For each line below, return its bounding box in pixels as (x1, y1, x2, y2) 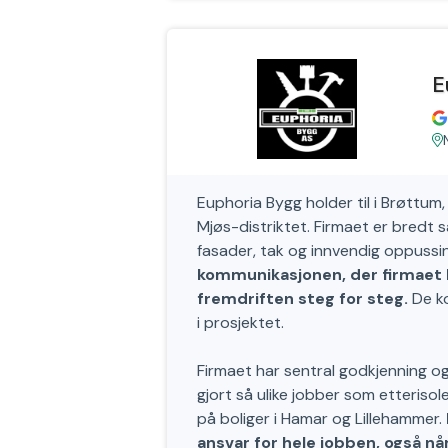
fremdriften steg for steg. (197, 288, 408, 309)
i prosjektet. (197, 312, 284, 333)
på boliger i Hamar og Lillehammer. (197, 408, 446, 429)
